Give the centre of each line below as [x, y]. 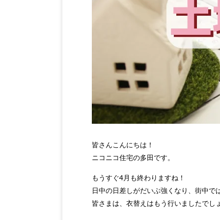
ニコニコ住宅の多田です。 [133, 157]
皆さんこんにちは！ [123, 145]
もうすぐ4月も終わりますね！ [138, 178]
